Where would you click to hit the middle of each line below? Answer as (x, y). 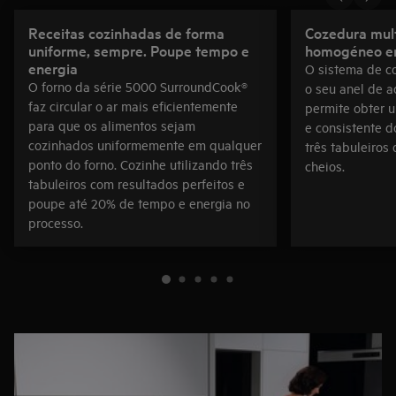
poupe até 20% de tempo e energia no (139, 203)
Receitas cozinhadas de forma (126, 32)
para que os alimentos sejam (112, 125)
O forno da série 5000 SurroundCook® (138, 86)
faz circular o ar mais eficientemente (133, 106)
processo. (56, 222)
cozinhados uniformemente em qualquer (145, 145)
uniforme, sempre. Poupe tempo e (139, 50)
